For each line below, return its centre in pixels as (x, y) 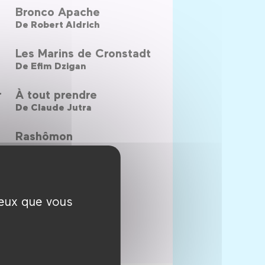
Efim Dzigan (58, 65)
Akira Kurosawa (66, 148)
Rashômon (44, 135)
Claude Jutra (61, 107)
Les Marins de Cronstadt (83, 52)
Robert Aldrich (65, 24)
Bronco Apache (57, 11)
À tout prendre (56, 94)
